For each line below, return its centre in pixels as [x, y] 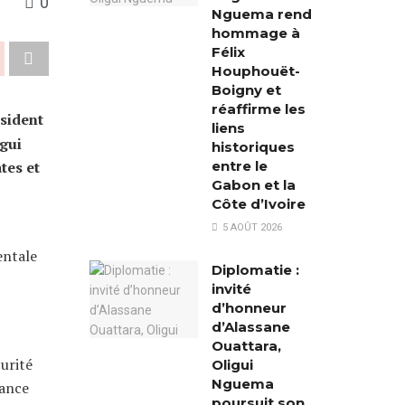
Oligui [232, 365]
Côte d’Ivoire [258, 204]
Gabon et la [253, 185]
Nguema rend [261, 14]
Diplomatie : [255, 270]
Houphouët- [255, 71]
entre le [239, 166]
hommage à [255, 33]
